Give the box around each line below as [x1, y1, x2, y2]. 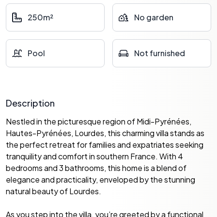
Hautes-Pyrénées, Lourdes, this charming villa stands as [6, 128, 204, 138]
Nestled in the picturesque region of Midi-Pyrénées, [6, 116, 191, 126]
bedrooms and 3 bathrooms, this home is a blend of [6, 163, 186, 173]
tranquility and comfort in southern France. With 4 [6, 151, 183, 161]
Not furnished [134, 48, 185, 58]
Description [6, 97, 55, 108]
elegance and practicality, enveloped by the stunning [6, 174, 195, 185]
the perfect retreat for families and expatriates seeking [6, 139, 203, 150]
